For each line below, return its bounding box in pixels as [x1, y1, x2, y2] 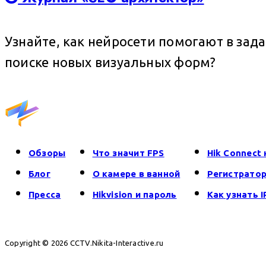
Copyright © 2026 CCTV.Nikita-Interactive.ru [5, 239, 164, 248]
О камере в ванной [92, 169, 180, 179]
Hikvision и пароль [92, 189, 177, 200]
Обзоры [28, 148, 66, 159]
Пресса [28, 189, 61, 200]
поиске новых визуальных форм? [5, 54, 216, 69]
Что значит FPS [92, 148, 164, 159]
